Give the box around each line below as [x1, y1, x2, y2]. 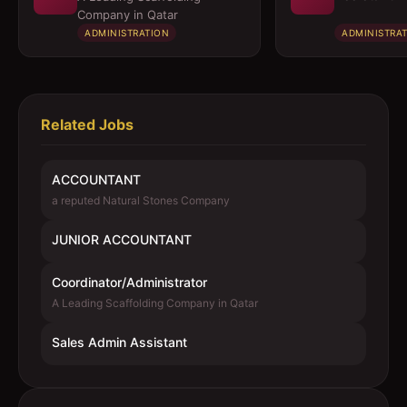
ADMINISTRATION [84, 27, 169, 38]
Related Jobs [41, 115, 134, 134]
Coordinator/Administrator [52, 274, 207, 290]
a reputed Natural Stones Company [52, 194, 230, 207]
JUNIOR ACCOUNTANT [52, 232, 192, 247]
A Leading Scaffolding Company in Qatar [52, 296, 258, 310]
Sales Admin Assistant [52, 334, 187, 350]
